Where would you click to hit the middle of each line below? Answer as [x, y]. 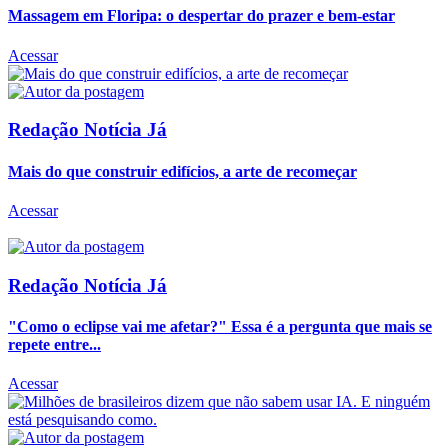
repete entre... [54, 344]
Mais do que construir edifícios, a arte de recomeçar [182, 171]
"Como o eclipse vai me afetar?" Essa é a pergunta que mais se [220, 326]
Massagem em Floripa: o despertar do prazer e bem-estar [201, 16]
